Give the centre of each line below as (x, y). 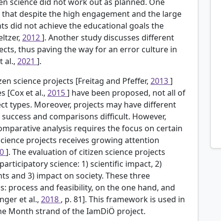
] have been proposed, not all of (126, 92)
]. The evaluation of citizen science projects (86, 152)
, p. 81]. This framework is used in (123, 199)
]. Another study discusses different (108, 37)
